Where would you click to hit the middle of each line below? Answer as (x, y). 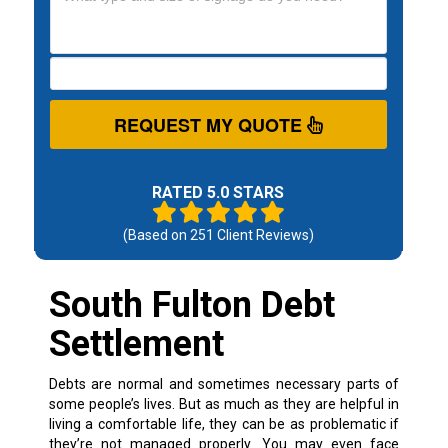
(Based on (156, 234)
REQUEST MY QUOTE (210, 124)
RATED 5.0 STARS (218, 192)
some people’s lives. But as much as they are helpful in (224, 403)
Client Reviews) (263, 234)
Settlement (136, 343)
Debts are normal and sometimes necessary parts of (224, 383)
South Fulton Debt (191, 304)
